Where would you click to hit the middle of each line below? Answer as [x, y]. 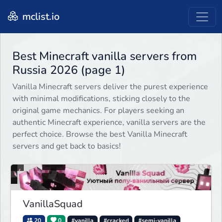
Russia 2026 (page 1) [69, 70]
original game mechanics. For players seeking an [98, 111]
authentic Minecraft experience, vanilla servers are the [109, 123]
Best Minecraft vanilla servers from [105, 56]
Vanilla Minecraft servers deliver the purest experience [110, 87]
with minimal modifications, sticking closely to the [101, 99]
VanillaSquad [53, 204]
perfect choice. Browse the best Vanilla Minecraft [100, 135]
